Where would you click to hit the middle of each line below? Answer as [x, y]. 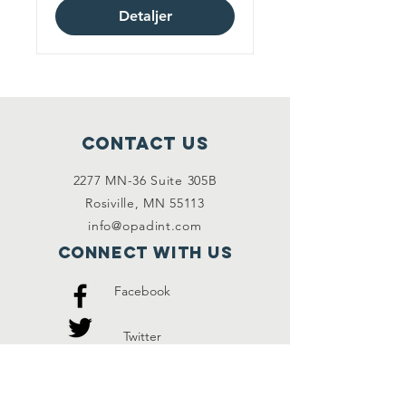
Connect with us [145, 252]
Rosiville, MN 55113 [145, 203]
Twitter [142, 336]
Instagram [142, 382]
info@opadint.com [145, 226]
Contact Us [145, 143]
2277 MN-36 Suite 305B [145, 180]
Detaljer [145, 16]
